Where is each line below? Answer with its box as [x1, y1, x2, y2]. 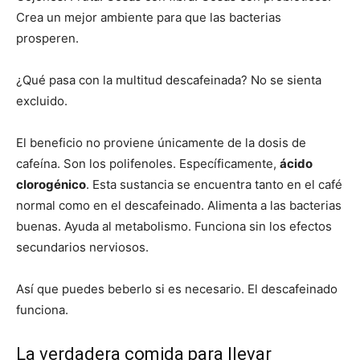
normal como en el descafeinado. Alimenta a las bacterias [16, 198, 342, 214]
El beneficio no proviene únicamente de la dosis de [16, 135, 306, 151]
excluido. [16, 93, 67, 109]
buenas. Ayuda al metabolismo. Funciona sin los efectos [16, 219, 332, 235]
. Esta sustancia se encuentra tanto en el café [86, 177, 342, 193]
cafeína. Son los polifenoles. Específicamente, [16, 156, 280, 172]
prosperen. [16, 31, 79, 47]
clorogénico [16, 177, 86, 193]
